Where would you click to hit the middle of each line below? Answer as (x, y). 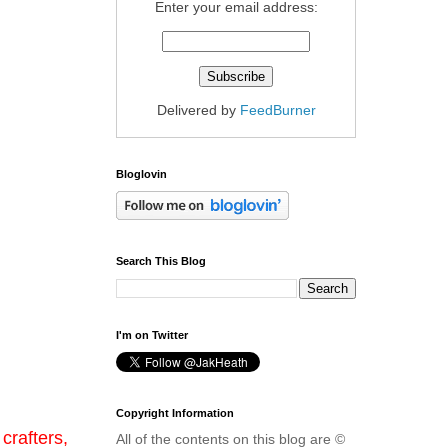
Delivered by (198, 110)
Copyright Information (175, 413)
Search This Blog (161, 261)
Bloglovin (141, 174)
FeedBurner (277, 110)
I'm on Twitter (152, 335)
